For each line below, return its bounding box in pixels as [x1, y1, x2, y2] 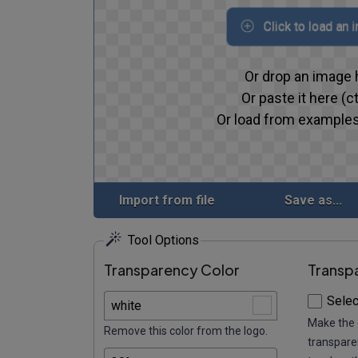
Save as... [284, 193, 343, 208]
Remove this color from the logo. [104, 324, 268, 337]
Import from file [118, 193, 215, 208]
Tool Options [128, 233, 199, 248]
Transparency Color [104, 260, 240, 279]
